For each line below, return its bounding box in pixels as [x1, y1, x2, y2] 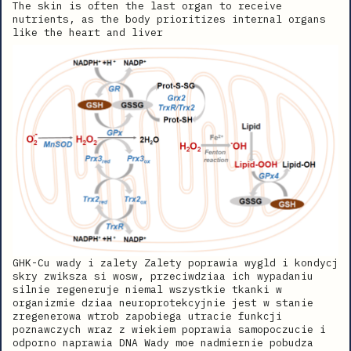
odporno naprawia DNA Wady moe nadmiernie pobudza [13, 335, 313, 349]
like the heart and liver [13, 26, 163, 40]
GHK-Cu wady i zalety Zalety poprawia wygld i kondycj [13, 255, 338, 270]
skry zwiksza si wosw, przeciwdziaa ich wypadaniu [13, 269, 313, 283]
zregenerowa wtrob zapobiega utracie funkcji [13, 309, 282, 323]
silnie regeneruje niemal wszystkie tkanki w [13, 282, 282, 296]
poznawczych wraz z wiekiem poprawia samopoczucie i [13, 322, 326, 336]
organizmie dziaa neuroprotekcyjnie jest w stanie [13, 295, 313, 309]
